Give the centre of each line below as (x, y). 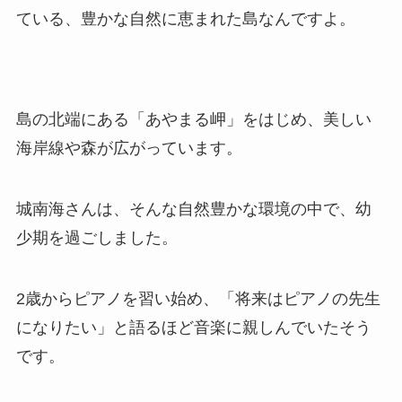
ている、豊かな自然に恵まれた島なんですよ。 (185, 19)
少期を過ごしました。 (96, 237)
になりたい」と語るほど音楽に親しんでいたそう (193, 327)
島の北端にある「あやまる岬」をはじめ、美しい (193, 120)
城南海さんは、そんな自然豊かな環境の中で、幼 (193, 209)
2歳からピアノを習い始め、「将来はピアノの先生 (198, 298)
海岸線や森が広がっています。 (129, 149)
